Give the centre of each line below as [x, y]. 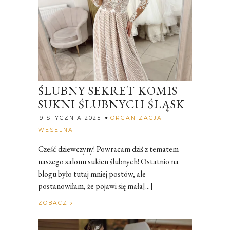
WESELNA [56, 130]
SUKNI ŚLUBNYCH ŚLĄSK [111, 104]
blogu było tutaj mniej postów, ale [92, 174]
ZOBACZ [54, 203]
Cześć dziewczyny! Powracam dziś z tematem [108, 149]
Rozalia [86, 128]
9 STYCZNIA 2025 [70, 118]
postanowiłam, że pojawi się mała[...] [95, 186]
